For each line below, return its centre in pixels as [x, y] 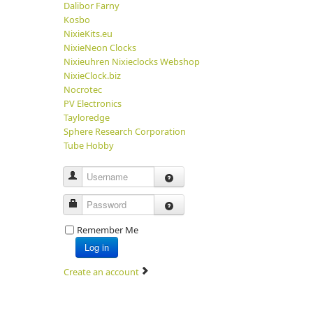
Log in [96, 247]
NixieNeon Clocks [100, 48]
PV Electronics [92, 103]
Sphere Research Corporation [124, 131]
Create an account [102, 271]
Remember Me [107, 230]
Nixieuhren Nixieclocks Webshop [131, 61]
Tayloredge [86, 117]
